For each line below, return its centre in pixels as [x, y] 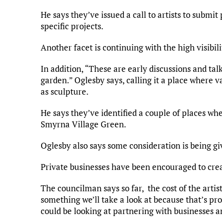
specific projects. [72, 26]
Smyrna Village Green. [83, 124]
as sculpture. [65, 91]
